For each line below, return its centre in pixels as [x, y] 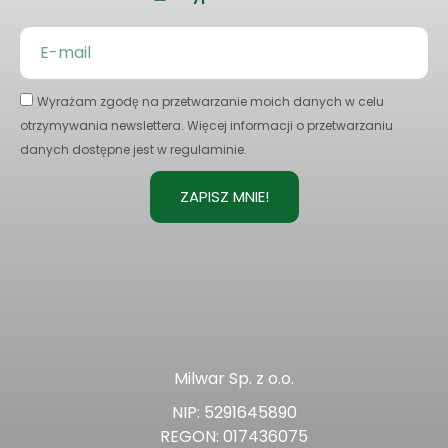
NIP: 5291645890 [234, 413]
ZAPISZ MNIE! [224, 197]
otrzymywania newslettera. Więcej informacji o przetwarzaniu [206, 126]
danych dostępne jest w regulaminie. [133, 150]
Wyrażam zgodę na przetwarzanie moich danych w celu [210, 102]
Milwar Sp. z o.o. [234, 379]
